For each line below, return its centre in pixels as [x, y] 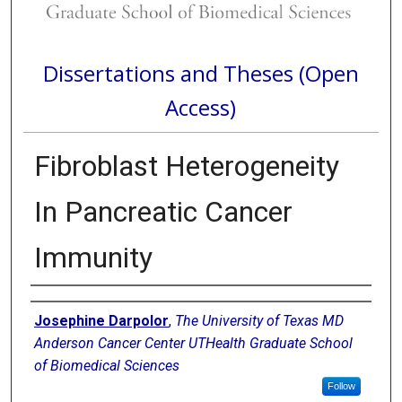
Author [51, 301]
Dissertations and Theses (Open [201, 73]
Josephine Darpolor [101, 321]
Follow [341, 386]
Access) [201, 107]
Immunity [93, 258]
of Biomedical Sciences [106, 366]
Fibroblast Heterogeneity [186, 166]
